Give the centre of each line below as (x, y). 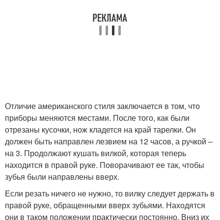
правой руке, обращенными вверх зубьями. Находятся (105, 205)
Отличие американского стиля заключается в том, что (102, 106)
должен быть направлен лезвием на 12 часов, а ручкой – (109, 141)
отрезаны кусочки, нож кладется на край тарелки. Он (100, 130)
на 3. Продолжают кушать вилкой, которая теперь (96, 153)
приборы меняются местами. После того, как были (97, 118)
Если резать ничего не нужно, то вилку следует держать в (110, 193)
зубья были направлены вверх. (62, 177)
